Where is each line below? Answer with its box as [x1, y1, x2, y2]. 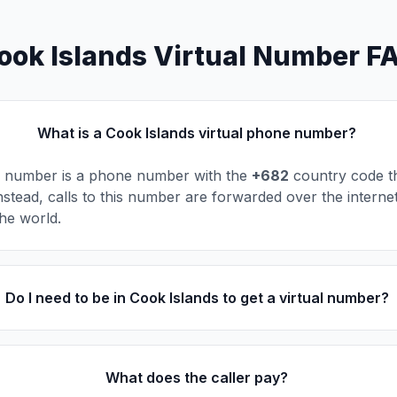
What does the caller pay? [105, 369, 289, 386]
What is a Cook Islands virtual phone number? [37, 124, 357, 142]
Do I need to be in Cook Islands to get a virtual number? [4, 289, 389, 307]
